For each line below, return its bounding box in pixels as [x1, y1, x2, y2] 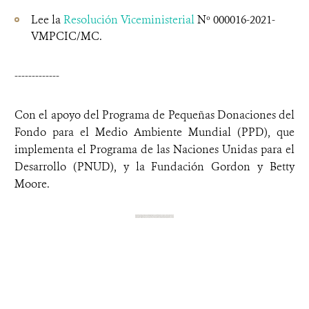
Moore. [14, 176, 50, 191]
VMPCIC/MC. [31, 28, 102, 43]
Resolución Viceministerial [63, 12, 195, 27]
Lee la [31, 12, 63, 27]
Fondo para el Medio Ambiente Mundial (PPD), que [14, 124, 295, 139]
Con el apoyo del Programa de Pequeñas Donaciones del [14, 107, 295, 122]
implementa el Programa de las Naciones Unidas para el [14, 141, 295, 157]
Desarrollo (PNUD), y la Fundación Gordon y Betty [14, 159, 295, 174]
